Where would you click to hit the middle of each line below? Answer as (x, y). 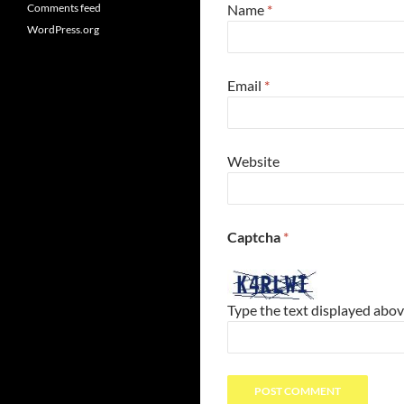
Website (253, 161)
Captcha (255, 237)
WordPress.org (63, 29)
